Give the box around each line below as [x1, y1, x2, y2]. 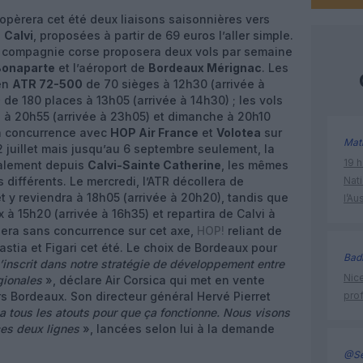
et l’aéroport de [55, 61, 148, 75]
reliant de [224, 224, 282, 237]
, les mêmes [221, 158, 288, 172]
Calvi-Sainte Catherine [88, 158, 221, 172]
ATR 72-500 [12, 77, 83, 91]
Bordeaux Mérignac [148, 61, 262, 75]
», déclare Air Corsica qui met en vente [42, 273, 265, 287]
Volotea [216, 126, 261, 139]
